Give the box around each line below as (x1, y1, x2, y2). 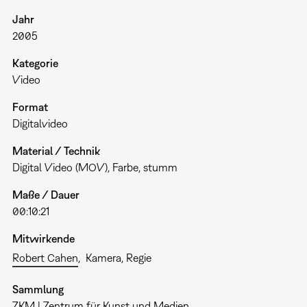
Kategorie (12, 56, 58, 69)
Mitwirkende (12, 232, 75, 245)
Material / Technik (12, 144, 100, 157)
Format (12, 100, 48, 113)
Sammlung (12, 282, 64, 295)
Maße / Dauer (12, 188, 79, 201)
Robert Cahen (12, 251, 78, 264)
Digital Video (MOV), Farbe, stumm (12, 160, 177, 173)
